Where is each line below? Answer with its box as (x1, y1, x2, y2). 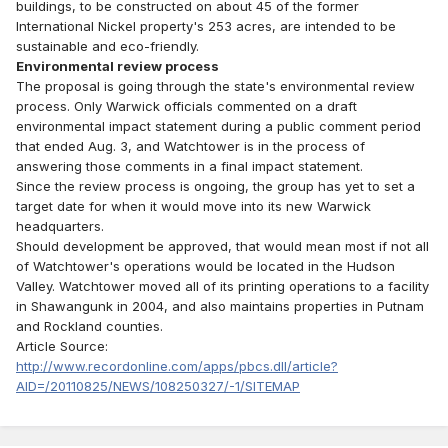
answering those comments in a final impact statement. (16, 158, 363, 175)
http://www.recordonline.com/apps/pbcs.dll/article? (16, 358, 338, 375)
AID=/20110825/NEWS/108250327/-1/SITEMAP (16, 378, 300, 395)
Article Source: (16, 338, 108, 355)
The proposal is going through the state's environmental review (16, 78, 415, 95)
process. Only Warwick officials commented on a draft (16, 98, 357, 115)
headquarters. (16, 218, 104, 235)
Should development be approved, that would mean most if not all (16, 238, 429, 255)
